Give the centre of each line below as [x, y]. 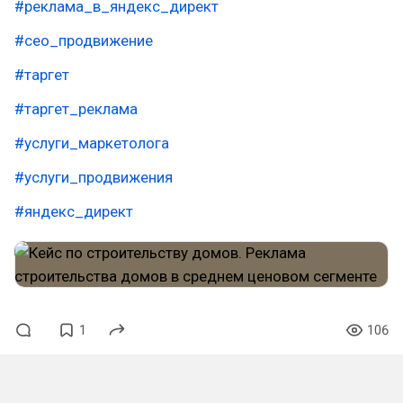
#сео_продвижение [84, 40]
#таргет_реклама [76, 109]
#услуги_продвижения [94, 177]
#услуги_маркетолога [92, 143]
